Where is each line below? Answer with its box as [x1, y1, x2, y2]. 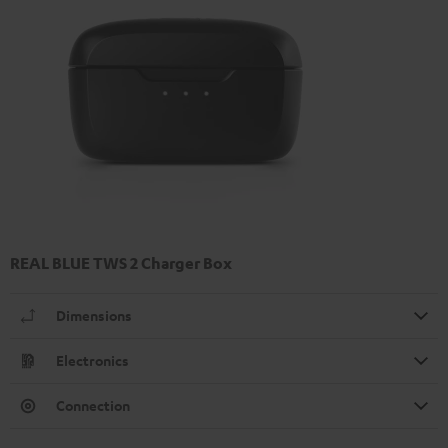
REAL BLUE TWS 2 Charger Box [10, 252, 232, 273]
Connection [56, 395, 130, 415]
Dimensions [56, 305, 132, 325]
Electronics [56, 350, 129, 370]
